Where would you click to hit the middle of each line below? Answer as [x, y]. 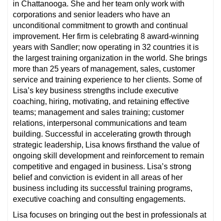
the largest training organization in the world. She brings [110, 58]
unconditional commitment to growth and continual [100, 25]
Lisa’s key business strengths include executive [96, 90]
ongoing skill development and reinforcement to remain [109, 155]
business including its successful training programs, [103, 188]
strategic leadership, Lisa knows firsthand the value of [106, 145]
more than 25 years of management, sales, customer [104, 69]
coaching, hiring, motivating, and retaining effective [101, 101]
